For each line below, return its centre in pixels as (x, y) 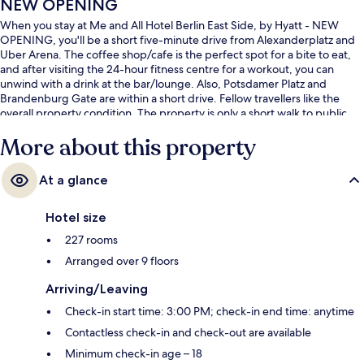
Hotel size (76, 218)
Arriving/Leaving (97, 289)
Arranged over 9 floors (122, 261)
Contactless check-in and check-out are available (188, 333)
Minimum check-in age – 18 (134, 354)
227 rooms (91, 240)
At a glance (74, 180)
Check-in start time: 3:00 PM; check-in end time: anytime (210, 312)
